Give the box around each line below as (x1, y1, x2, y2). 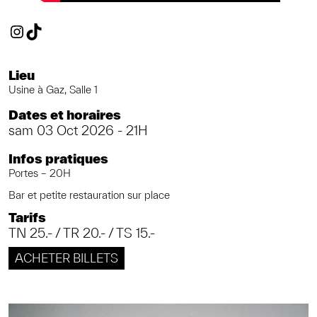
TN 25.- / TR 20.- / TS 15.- (8, 226, 155, 241)
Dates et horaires (8, 108, 121, 123)
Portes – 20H (8, 166, 71, 179)
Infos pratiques (8, 151, 108, 166)
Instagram (8, 20, 83, 41)
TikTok (25, 20, 79, 41)
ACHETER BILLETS (15, 251, 118, 265)
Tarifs (8, 210, 46, 226)
